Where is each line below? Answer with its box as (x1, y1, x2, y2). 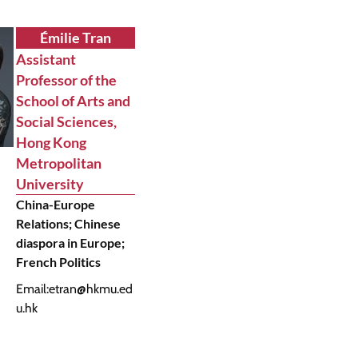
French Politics (15, 254, 101, 269)
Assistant (15, 50, 76, 68)
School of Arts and (15, 92, 130, 109)
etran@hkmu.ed (48, 281, 133, 296)
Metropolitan (15, 154, 101, 172)
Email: (15, 281, 49, 296)
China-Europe (15, 197, 95, 212)
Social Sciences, (15, 113, 117, 130)
